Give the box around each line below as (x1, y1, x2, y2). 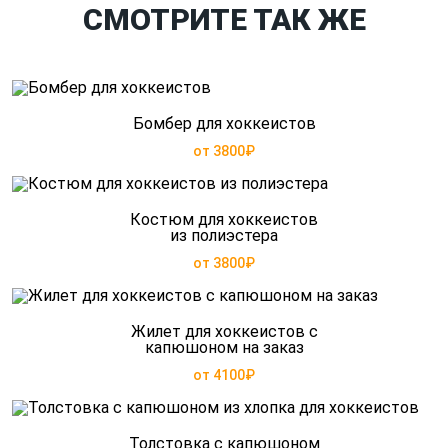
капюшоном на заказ (144, 338, 304, 358)
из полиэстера (170, 226, 278, 246)
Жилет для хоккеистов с (130, 322, 318, 342)
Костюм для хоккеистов (130, 210, 318, 230)
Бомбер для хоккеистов (132, 114, 316, 134)
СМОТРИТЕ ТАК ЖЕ (82, 2, 366, 38)
